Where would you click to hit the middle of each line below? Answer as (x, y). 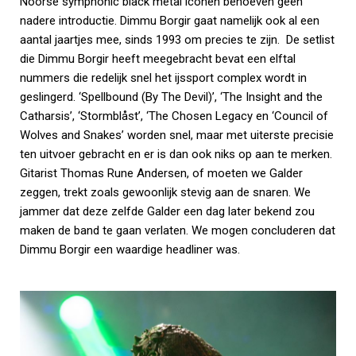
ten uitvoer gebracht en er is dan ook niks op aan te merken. (176, 154)
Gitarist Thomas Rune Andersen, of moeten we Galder (161, 173)
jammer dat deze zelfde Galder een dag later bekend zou (167, 211)
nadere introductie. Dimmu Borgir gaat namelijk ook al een (170, 20)
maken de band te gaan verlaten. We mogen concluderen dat (178, 230)
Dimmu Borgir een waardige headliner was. (130, 249)
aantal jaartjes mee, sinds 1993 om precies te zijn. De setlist (177, 39)
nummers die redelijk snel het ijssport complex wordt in (163, 77)
